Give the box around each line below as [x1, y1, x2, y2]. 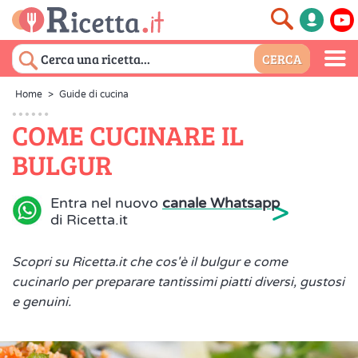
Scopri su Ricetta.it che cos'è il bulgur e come [12, 254, 288, 270]
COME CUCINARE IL [12, 116, 244, 153]
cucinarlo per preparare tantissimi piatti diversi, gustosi [12, 274, 344, 290]
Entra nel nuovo [50, 194, 162, 212]
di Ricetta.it [50, 211, 128, 229]
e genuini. [12, 294, 71, 310]
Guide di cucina [59, 89, 129, 100]
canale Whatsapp [162, 194, 280, 212]
